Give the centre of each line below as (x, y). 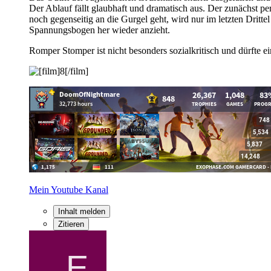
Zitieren (71, 224)
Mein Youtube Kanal (69, 189)
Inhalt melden (82, 211)
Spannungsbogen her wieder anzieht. (100, 30)
